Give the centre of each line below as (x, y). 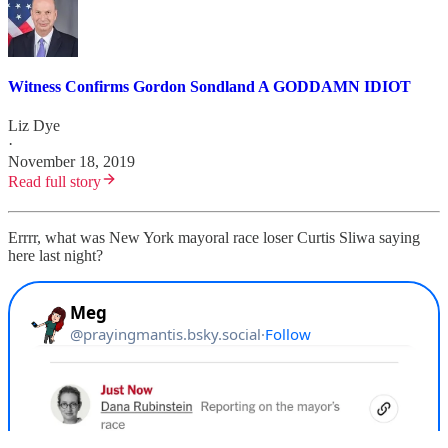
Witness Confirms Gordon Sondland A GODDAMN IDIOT (209, 86)
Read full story (54, 182)
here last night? (55, 256)
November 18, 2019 (71, 162)
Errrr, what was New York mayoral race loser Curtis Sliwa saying (214, 238)
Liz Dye (34, 126)
